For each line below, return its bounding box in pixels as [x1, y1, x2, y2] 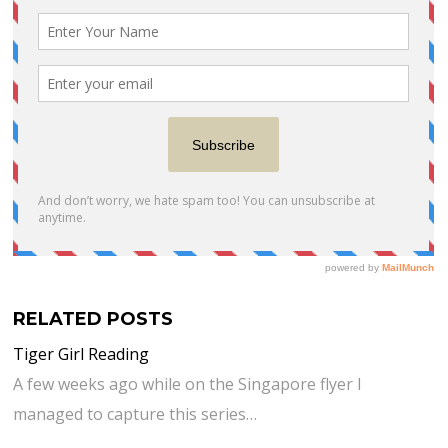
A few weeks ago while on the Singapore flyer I [13, 373, 363, 396]
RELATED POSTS [13, 307, 174, 330]
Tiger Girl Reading [13, 343, 150, 366]
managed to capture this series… [13, 403, 258, 426]
